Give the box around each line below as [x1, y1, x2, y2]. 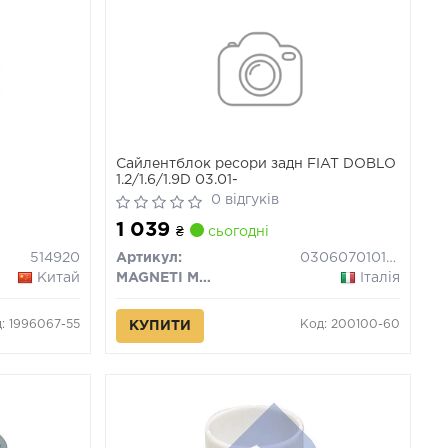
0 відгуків [211, 194, 280, 206]
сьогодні [204, 226, 270, 238]
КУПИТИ [129, 320, 192, 332]
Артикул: [116, 252, 183, 264]
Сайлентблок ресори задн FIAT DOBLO [116, 158, 397, 170]
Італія [360, 272, 401, 284]
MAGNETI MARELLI [199, 272, 212, 284]
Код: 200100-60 [300, 319, 401, 330]
